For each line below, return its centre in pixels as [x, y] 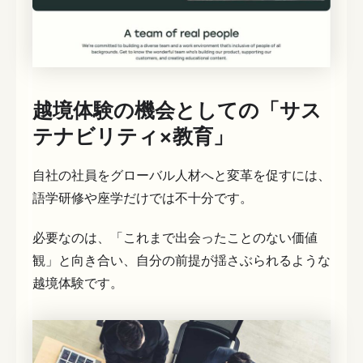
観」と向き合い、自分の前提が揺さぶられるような [181, 261]
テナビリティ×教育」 [133, 137]
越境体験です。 [78, 283]
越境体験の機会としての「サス [177, 111]
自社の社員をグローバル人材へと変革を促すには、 [181, 175]
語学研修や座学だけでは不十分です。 [143, 197]
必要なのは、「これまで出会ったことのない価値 [175, 238]
